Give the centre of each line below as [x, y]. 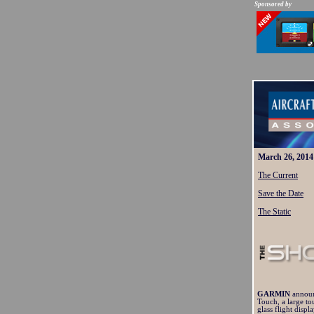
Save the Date [281, 193]
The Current [278, 175]
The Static [274, 212]
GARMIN [275, 294]
